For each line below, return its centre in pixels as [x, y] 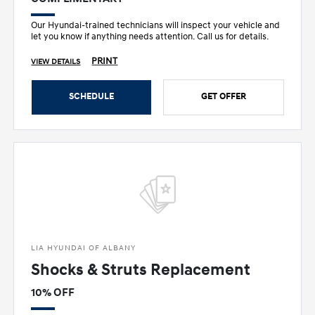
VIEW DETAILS [56, 62]
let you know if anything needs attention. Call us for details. [150, 36]
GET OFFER [223, 96]
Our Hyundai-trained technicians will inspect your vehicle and [156, 25]
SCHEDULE [92, 96]
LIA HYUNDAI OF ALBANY [84, 247]
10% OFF [53, 292]
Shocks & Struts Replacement [141, 270]
